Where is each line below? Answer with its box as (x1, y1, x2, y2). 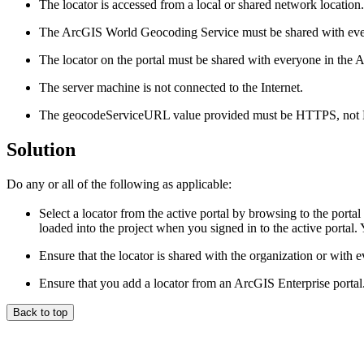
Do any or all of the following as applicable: (6, 176, 232, 191)
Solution (6, 138, 76, 160)
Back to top (13, 305, 67, 318)
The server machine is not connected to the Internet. (39, 80, 303, 95)
